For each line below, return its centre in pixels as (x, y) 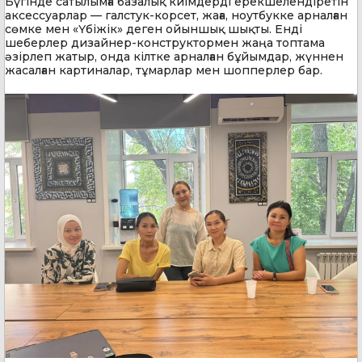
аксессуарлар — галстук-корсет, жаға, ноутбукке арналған (176, 15)
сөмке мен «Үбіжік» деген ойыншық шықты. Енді (154, 29)
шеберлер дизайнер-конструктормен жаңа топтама (165, 42)
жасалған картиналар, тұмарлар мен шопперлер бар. (164, 70)
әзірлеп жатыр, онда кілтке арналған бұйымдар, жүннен (174, 56)
